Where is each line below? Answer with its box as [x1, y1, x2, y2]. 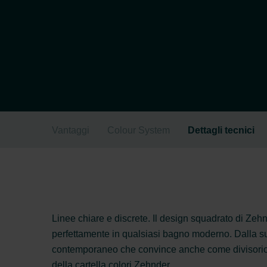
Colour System [107, 125, 170, 136]
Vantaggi [52, 125, 89, 136]
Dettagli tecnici [188, 125, 254, 136]
